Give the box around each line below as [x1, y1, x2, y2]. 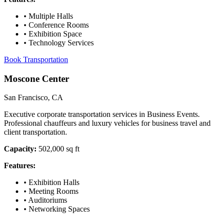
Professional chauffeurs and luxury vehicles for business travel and [4, 119, 211, 128]
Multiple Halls [29, 12, 73, 20]
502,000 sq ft [38, 145, 79, 153]
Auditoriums [28, 196, 67, 205]
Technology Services [29, 38, 94, 47]
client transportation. [4, 128, 67, 137]
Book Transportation [4, 55, 68, 64]
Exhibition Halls [29, 178, 79, 187]
